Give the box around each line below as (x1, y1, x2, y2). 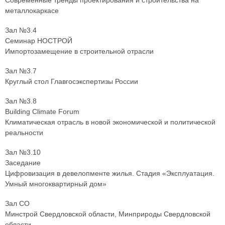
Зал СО (5, 199, 30, 208)
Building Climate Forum (5, 107, 79, 116)
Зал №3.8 (5, 97, 37, 105)
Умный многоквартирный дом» (5, 180, 106, 188)
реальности (5, 129, 43, 137)
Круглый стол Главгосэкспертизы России (5, 77, 138, 86)
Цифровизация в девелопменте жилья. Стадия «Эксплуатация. (5, 169, 214, 178)
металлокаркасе (5, 7, 59, 15)
